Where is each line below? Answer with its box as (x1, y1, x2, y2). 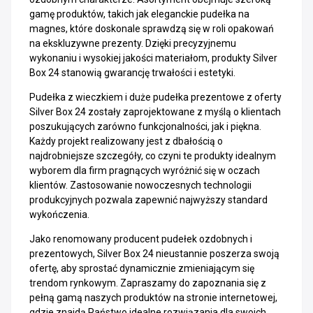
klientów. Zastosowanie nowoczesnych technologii (29, 180, 252, 191)
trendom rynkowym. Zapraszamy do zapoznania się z (29, 277, 266, 289)
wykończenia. (29, 209, 89, 220)
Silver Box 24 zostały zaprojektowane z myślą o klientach (29, 106, 281, 117)
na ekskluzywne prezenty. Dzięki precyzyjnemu (29, 38, 236, 49)
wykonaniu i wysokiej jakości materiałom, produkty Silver (29, 52, 277, 64)
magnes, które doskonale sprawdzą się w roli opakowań (29, 23, 274, 34)
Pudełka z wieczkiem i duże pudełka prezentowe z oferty (29, 92, 282, 103)
